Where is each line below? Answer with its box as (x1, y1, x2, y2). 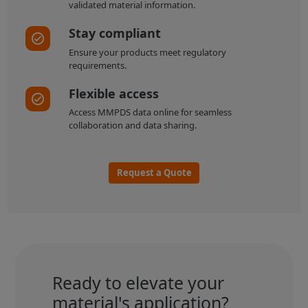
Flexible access (68, 85, 159, 102)
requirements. (68, 58, 126, 71)
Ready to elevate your (52, 270, 224, 294)
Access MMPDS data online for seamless (68, 106, 232, 119)
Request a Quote (116, 166, 192, 179)
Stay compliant (68, 25, 161, 42)
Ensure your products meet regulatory (68, 45, 226, 58)
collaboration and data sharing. (68, 119, 197, 132)
